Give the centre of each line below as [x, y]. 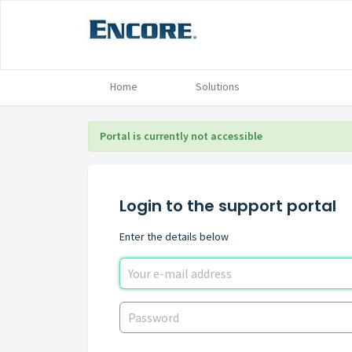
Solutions [218, 86]
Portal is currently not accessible [181, 136]
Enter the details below [174, 236]
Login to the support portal [228, 206]
